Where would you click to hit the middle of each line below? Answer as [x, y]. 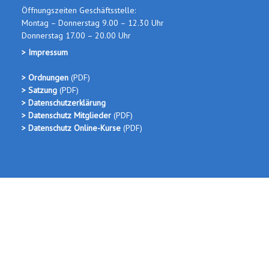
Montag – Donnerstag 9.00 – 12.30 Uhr [93, 23]
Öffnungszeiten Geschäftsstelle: [79, 10]
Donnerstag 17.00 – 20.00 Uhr [76, 35]
